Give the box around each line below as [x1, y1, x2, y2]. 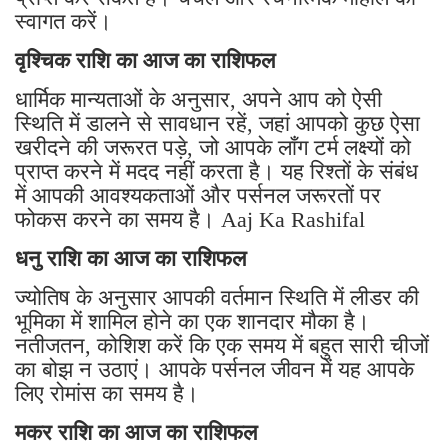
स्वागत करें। [15, 9, 112, 35]
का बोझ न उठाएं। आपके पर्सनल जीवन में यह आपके [15, 357, 414, 383]
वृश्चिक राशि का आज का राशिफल [15, 48, 281, 74]
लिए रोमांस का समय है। [15, 381, 199, 407]
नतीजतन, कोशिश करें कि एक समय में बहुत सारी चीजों [15, 333, 429, 359]
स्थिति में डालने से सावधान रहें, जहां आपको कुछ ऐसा [15, 111, 420, 137]
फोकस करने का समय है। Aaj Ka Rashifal [15, 207, 365, 233]
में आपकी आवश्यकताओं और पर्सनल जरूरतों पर [15, 183, 381, 209]
